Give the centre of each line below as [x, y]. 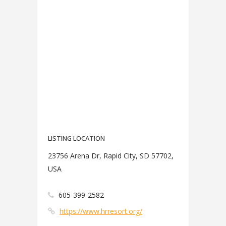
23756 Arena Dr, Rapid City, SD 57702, [111, 156]
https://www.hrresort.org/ [101, 211]
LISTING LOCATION [76, 138]
